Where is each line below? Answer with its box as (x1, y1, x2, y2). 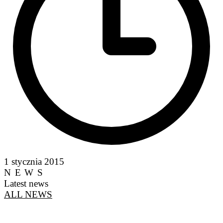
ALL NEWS (4, 189, 52, 200)
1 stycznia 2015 (4, 156, 64, 167)
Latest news (4, 178, 48, 189)
